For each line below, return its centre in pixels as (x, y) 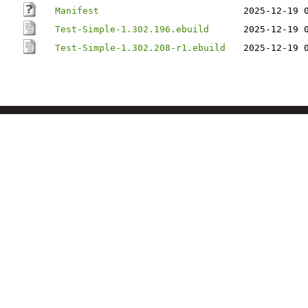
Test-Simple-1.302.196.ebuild (132, 29)
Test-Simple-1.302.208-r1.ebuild (140, 48)
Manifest (77, 11)
